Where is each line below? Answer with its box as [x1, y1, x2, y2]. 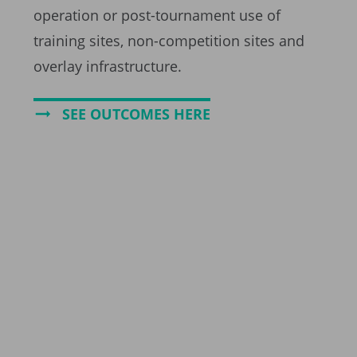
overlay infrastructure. [33, 57, 182, 76]
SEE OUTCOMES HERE [62, 104, 210, 124]
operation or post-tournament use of [33, 6, 280, 25]
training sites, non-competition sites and [33, 31, 304, 51]
